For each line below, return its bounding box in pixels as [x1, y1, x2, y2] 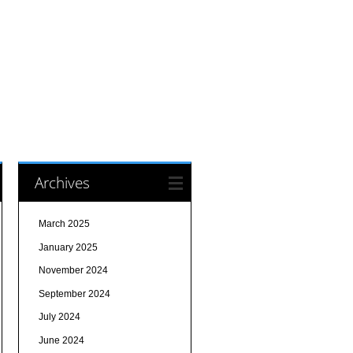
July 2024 [38, 311, 80, 323]
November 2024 [38, 265, 108, 277]
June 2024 [38, 335, 84, 347]
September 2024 [38, 288, 110, 299]
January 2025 [38, 241, 98, 253]
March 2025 [38, 218, 90, 230]
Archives [34, 172, 90, 194]
